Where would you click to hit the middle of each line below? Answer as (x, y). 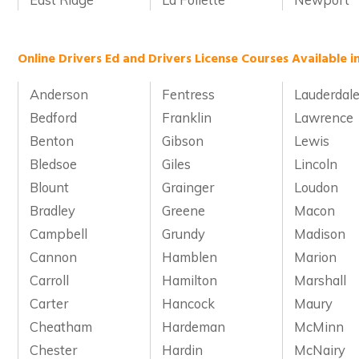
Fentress (189, 94)
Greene (184, 210)
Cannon (54, 256)
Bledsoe (54, 163)
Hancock (189, 303)
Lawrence (324, 117)
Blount (50, 187)
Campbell (59, 233)
